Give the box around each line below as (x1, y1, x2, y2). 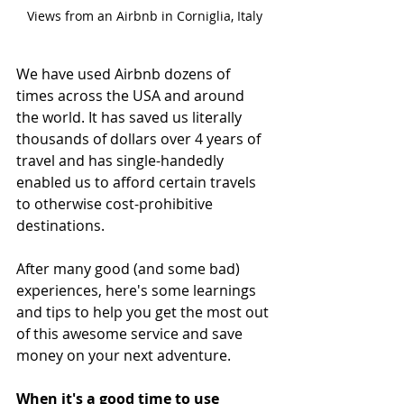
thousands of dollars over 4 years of (16, 129, 264, 150)
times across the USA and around (16, 86, 248, 106)
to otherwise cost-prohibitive (16, 194, 216, 215)
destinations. (16, 216, 108, 236)
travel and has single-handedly (16, 151, 227, 171)
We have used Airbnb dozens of (16, 64, 234, 85)
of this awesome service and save (16, 324, 246, 344)
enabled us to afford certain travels (16, 172, 260, 193)
